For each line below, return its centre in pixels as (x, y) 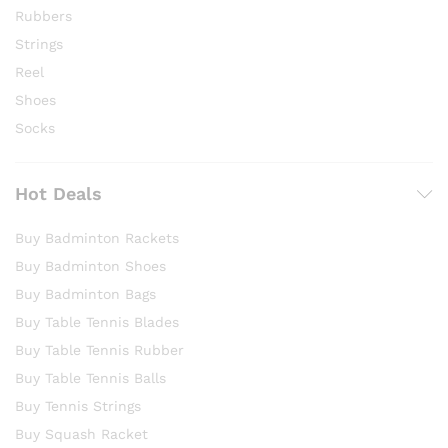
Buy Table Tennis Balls (90, 378)
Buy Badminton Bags (85, 294)
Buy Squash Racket (81, 434)
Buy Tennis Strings (78, 406)
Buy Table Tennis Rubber (99, 350)
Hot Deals (58, 194)
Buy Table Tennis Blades (97, 322)
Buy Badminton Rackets (97, 238)
